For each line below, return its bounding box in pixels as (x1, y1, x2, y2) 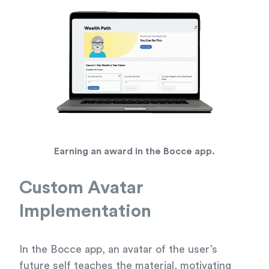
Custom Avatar (19, 178, 144, 197)
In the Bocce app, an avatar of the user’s (19, 243, 217, 255)
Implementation (19, 202, 151, 220)
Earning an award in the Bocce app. (54, 146, 215, 156)
